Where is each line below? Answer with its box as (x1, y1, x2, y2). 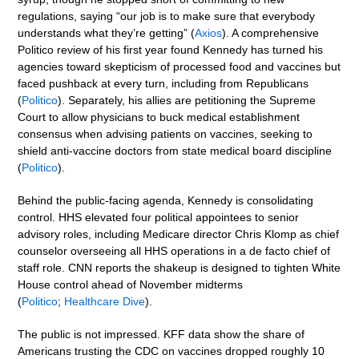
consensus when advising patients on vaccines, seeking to (18, 127, 313, 141)
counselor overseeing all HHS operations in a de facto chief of (18, 244, 331, 258)
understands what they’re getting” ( (18, 26, 196, 40)
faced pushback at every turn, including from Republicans (18, 77, 309, 91)
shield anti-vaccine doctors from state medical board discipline (18, 144, 333, 158)
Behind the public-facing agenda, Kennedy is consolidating (18, 194, 314, 208)
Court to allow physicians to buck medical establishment (18, 111, 301, 124)
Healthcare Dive (64, 295, 146, 309)
